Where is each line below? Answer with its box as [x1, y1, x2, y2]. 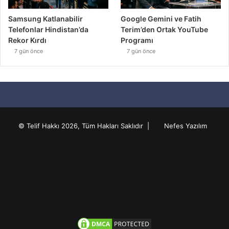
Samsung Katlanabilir [8, 14, 83, 24]
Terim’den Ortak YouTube [121, 25, 209, 34]
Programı [121, 36, 154, 45]
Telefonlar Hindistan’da [8, 25, 88, 34]
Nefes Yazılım [164, 122, 207, 130]
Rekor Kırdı [8, 36, 47, 45]
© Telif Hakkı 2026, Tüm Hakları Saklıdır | [18, 122, 155, 130]
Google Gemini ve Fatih [121, 14, 202, 24]
